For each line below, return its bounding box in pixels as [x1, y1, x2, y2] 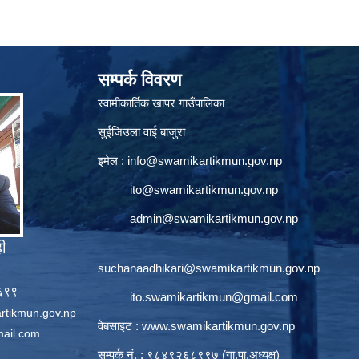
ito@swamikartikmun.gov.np [130, 183, 278, 197]
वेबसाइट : [98, 319, 142, 333]
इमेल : [98, 154, 127, 168]
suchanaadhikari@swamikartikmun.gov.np [98, 261, 320, 276]
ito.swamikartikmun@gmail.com [130, 290, 298, 305]
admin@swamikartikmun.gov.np [130, 212, 298, 226]
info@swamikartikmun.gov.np [127, 154, 282, 168]
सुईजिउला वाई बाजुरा [98, 125, 185, 139]
